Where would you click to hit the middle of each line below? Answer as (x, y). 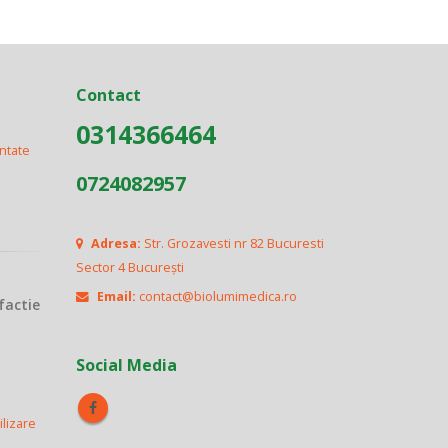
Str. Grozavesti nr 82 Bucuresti (232, 243)
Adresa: (116, 243)
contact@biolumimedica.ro (218, 296)
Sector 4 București (130, 267)
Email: (116, 296)
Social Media (126, 365)
